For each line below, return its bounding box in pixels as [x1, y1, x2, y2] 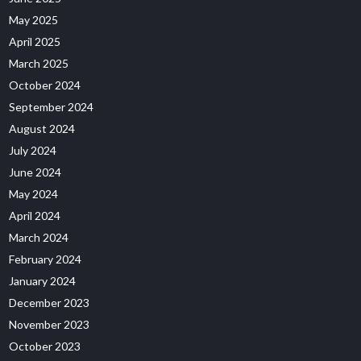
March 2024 [9, 230, 69, 244]
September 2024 [9, 100, 94, 114]
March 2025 [9, 56, 69, 70]
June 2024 [9, 165, 62, 179]
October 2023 [9, 339, 81, 353]
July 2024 [9, 143, 57, 157]
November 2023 [9, 317, 90, 331]
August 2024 [9, 122, 76, 135]
